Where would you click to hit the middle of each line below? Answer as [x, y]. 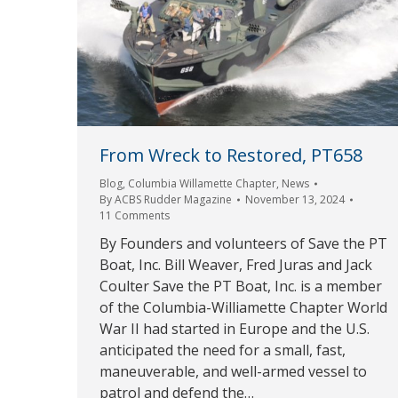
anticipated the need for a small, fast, [223, 350]
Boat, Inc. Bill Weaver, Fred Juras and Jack [236, 265]
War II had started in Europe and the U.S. [235, 329]
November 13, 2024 [295, 200]
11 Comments [135, 216]
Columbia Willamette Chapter [202, 184]
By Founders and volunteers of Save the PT [243, 244]
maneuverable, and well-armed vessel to [233, 372]
